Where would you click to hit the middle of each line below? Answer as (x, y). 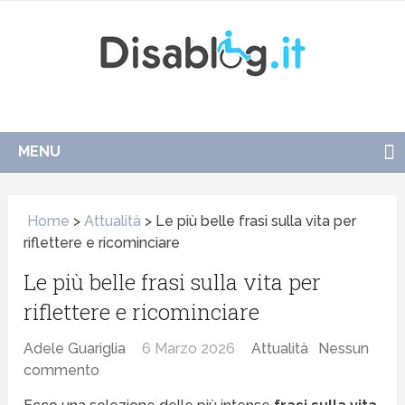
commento (62, 371)
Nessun (344, 349)
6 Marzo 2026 (189, 349)
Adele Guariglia (75, 349)
